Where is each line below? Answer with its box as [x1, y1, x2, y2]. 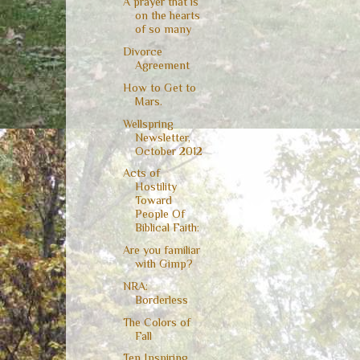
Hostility [134, 180, 177, 194]
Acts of [122, 166, 160, 180]
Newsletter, [134, 130, 190, 144]
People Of [134, 207, 185, 221]
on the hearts [134, 9, 200, 22]
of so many [134, 22, 191, 36]
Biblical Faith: [134, 221, 199, 235]
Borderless [134, 292, 188, 306]
